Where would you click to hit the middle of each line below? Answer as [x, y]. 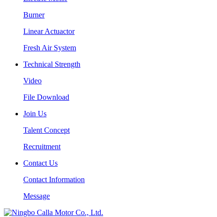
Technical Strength [52, 64]
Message [37, 196]
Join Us [35, 114]
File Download [46, 97]
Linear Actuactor [49, 31]
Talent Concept [46, 130]
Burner [34, 15]
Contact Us [40, 163]
